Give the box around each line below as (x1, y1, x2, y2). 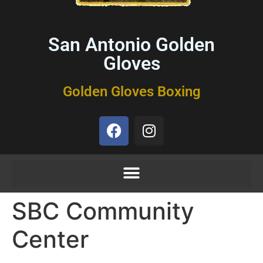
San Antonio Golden (48, 33, 215, 56)
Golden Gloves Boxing (62, 83, 201, 100)
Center (12, 224, 89, 254)
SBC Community (12, 196, 194, 225)
